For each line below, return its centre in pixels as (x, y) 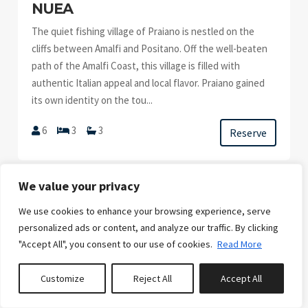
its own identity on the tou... (92, 100)
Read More (240, 244)
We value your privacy (79, 186)
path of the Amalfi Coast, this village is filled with (136, 66)
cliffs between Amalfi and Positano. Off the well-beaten (150, 48)
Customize (62, 278)
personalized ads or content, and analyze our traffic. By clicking (148, 228)
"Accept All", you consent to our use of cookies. (117, 244)
